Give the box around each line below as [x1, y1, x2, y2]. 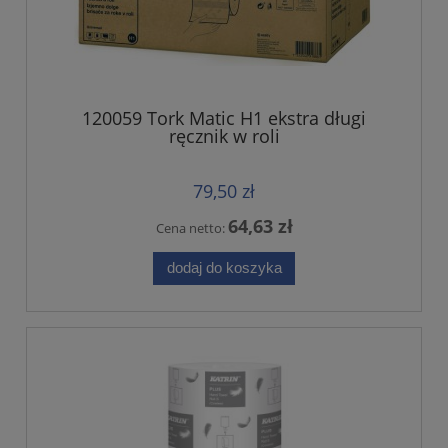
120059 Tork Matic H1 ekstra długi [82, 105, 366, 130]
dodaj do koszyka [166, 259, 282, 277]
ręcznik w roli [168, 123, 280, 148]
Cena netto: [155, 218, 228, 237]
